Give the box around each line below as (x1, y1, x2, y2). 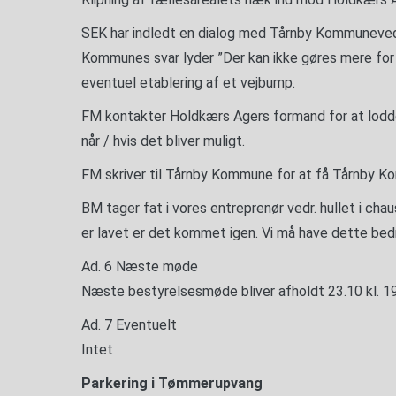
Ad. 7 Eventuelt (81, 316, 177, 333)
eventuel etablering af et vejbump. (81, 74, 295, 91)
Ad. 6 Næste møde (81, 258, 198, 275)
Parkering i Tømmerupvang (81, 375, 263, 392)
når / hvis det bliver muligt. (81, 133, 245, 149)
